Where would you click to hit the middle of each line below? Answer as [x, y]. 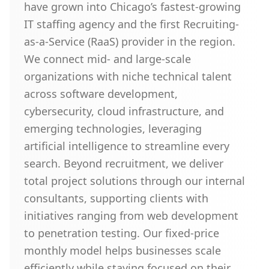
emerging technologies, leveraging [113, 128]
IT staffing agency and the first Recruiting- [131, 24]
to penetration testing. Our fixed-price [122, 233]
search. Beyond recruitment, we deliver [124, 163]
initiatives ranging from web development [131, 216]
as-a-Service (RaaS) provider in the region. [130, 41]
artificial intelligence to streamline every [127, 146]
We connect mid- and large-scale [107, 59]
